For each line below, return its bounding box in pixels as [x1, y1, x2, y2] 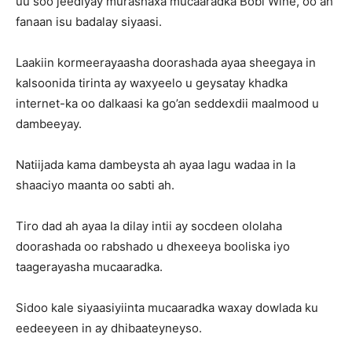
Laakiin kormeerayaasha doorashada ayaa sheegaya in [16, 55, 316, 71]
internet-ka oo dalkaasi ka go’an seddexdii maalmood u [16, 96, 319, 112]
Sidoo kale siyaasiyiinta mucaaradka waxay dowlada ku [16, 300, 318, 316]
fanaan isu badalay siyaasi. [16, 14, 162, 30]
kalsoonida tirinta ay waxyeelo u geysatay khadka [16, 75, 288, 91]
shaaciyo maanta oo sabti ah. [16, 178, 174, 193]
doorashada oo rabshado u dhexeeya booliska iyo [16, 239, 290, 255]
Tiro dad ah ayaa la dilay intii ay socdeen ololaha [16, 218, 282, 234]
